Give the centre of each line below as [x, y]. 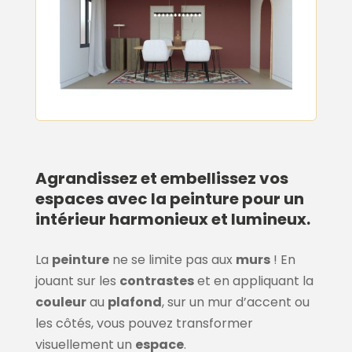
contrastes [156, 281]
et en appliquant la [253, 281]
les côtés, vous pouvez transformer [144, 324]
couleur [60, 302]
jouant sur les [77, 281]
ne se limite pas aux [172, 260]
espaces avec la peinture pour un [169, 199]
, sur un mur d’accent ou [235, 302]
